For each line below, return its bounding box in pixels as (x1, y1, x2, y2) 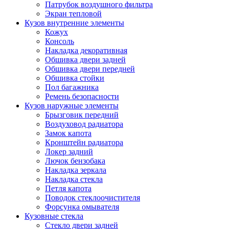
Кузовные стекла (25, 211, 83, 220)
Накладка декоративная (45, 45, 127, 55)
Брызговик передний (45, 110, 119, 119)
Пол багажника (45, 82, 99, 91)
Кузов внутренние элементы (25, 18, 124, 27)
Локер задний (45, 147, 93, 156)
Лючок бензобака (45, 156, 105, 165)
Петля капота (45, 184, 91, 193)
